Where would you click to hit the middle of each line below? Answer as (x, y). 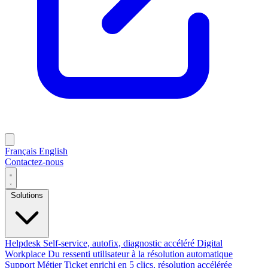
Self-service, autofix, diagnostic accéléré (119, 243)
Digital (210, 243)
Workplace (25, 254)
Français (22, 151)
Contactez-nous (34, 162)
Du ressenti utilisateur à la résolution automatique (140, 254)
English (53, 151)
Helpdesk (23, 243)
